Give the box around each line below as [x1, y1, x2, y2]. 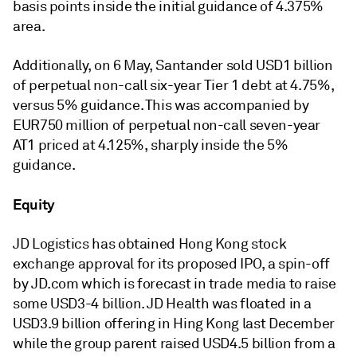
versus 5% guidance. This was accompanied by [13, 96, 309, 114]
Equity [13, 195, 55, 214]
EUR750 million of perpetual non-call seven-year [13, 116, 321, 134]
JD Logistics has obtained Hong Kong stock [13, 235, 287, 253]
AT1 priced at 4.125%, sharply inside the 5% [13, 136, 288, 154]
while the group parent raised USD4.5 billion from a [13, 335, 335, 352]
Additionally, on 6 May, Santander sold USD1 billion [13, 57, 333, 74]
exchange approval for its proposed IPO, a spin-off [13, 255, 331, 273]
